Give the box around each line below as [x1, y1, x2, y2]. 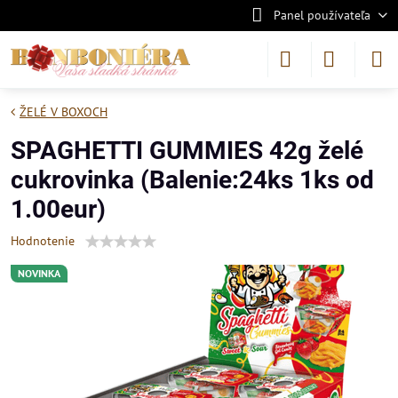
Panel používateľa [273, 7, 370, 23]
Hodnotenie [11, 233, 75, 249]
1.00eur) [11, 195, 106, 224]
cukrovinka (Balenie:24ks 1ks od [11, 165, 374, 195]
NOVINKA [18, 267, 60, 280]
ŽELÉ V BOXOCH [20, 104, 107, 120]
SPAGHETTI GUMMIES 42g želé [11, 136, 363, 165]
